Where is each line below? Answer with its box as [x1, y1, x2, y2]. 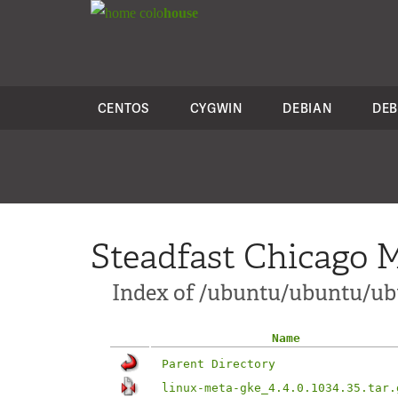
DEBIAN [283, 99, 332, 116]
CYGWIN [189, 99, 243, 116]
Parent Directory [162, 357, 275, 370]
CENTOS [97, 99, 149, 116]
